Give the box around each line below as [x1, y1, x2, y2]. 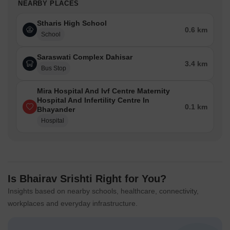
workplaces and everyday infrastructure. [8, 199, 138, 208]
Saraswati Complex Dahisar [37, 53, 132, 62]
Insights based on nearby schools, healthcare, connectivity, [8, 187, 199, 196]
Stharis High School [37, 19, 107, 28]
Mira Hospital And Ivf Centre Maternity [37, 87, 170, 95]
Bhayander [37, 105, 75, 114]
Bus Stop [41, 65, 66, 72]
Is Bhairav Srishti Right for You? [8, 173, 166, 185]
